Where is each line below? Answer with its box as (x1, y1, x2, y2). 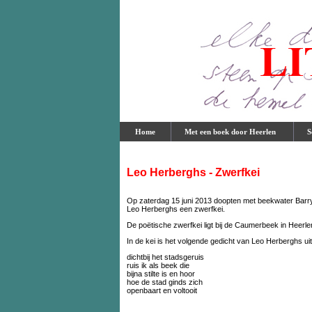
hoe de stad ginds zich (127, 277, 203, 286)
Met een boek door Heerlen (178, 127, 286, 136)
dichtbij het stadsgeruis (127, 252, 204, 261)
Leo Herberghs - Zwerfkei (127, 166, 260, 179)
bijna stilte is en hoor (127, 269, 195, 278)
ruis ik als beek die (127, 260, 189, 270)
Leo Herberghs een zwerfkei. (127, 204, 225, 213)
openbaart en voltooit (127, 286, 197, 295)
